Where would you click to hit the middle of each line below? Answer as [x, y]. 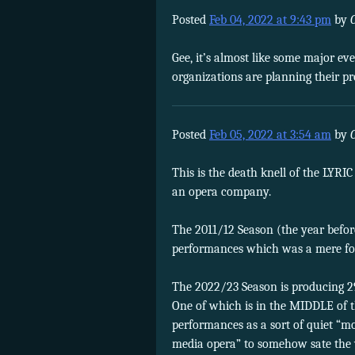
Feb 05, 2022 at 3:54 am [270, 134]
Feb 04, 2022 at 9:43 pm [270, 19]
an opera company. [221, 191]
